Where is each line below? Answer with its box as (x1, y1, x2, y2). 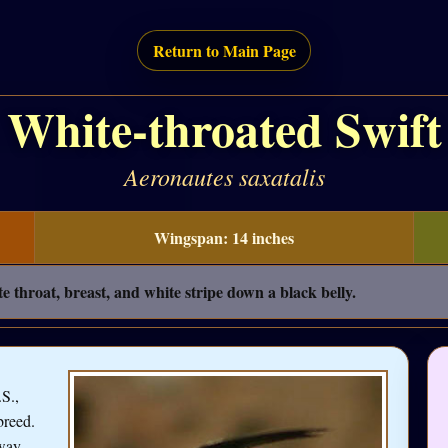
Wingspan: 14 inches (154, 225, 294, 249)
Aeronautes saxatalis (123, 160, 325, 193)
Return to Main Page (152, 39, 296, 63)
